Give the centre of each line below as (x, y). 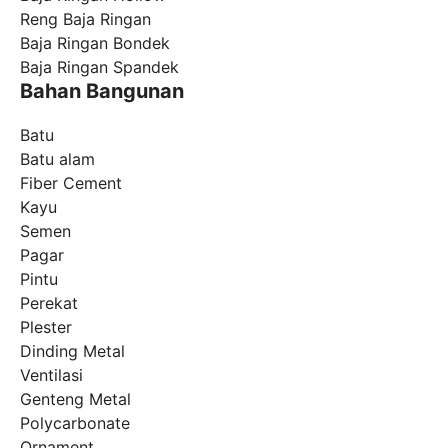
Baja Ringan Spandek (99, 67)
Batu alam (57, 159)
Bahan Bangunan (102, 91)
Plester (46, 327)
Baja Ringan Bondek (95, 43)
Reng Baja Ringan (85, 19)
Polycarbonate (75, 423)
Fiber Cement (71, 183)
